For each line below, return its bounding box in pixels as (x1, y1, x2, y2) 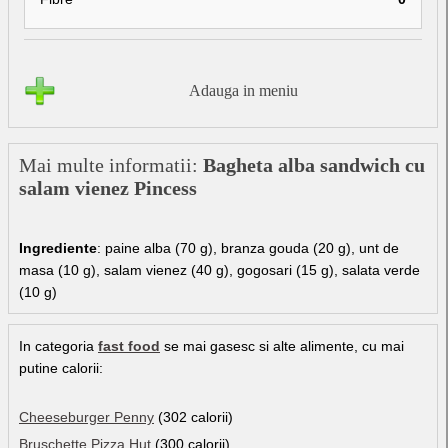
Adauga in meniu (188, 81, 298, 99)
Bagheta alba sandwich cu (203, 153, 425, 176)
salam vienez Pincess (19, 176, 197, 199)
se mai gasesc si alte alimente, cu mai (160, 337, 404, 354)
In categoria (19, 337, 98, 354)
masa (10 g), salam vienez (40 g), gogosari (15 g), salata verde (19, 261, 420, 278)
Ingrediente (19, 239, 97, 256)
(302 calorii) (154, 408, 233, 425)
